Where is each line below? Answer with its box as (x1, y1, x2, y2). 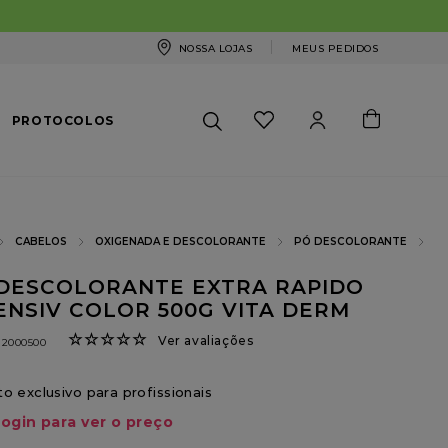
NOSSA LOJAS (178, 41, 252, 55)
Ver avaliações (158, 332, 254, 348)
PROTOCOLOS (11, 112, 114, 128)
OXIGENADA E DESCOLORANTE (95, 235, 266, 248)
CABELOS (15, 235, 67, 248)
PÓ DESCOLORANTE (294, 235, 407, 248)
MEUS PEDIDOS (292, 41, 378, 55)
